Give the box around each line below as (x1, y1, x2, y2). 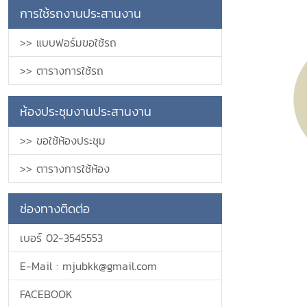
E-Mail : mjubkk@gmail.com (20, 258, 157, 274)
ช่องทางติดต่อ (20, 199, 90, 218)
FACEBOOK (20, 286, 73, 302)
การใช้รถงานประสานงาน (20, 4, 141, 23)
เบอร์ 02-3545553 (20, 230, 103, 246)
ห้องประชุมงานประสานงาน (20, 102, 151, 121)
